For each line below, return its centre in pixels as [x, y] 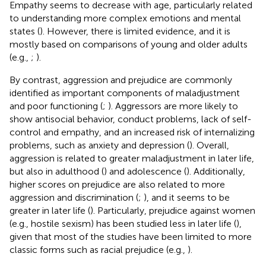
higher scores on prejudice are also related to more [117, 184]
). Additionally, [216, 171]
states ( [25, 31]
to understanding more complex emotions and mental [125, 18]
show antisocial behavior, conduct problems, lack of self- [131, 119]
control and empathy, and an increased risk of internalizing [132, 132]
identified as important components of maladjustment [125, 93]
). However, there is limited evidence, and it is [135, 31]
